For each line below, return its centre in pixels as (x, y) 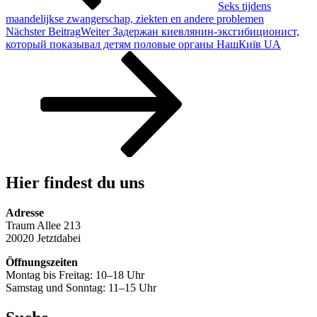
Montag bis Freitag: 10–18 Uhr (75, 275)
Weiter (95, 31)
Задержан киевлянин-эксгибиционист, (206, 31)
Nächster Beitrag (43, 31)
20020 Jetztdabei (43, 238)
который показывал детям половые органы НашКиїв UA (143, 44)
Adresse (25, 213)
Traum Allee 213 (43, 226)
